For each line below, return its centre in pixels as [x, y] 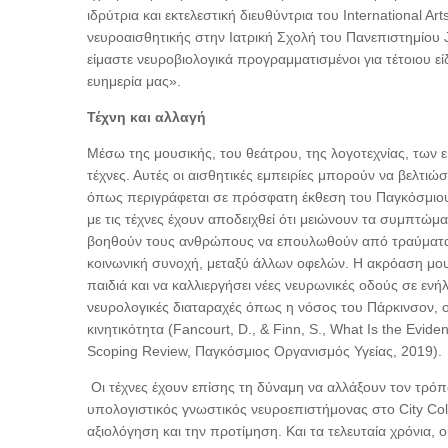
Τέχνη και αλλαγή [146, 117]
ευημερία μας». [134, 81]
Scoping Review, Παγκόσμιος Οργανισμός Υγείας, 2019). [264, 351]
